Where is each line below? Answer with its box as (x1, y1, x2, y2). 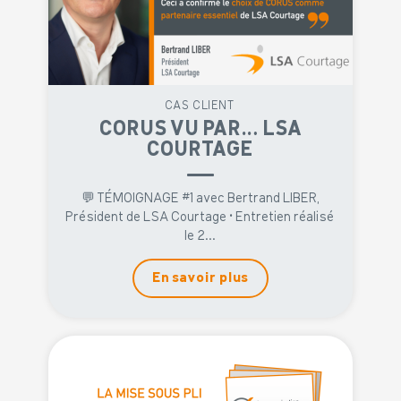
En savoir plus (152, 270, 249, 286)
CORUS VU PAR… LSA (98, 118, 303, 140)
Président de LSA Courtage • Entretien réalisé (66, 210, 335, 225)
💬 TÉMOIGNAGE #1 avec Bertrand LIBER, (81, 192, 320, 206)
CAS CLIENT (166, 99, 235, 112)
